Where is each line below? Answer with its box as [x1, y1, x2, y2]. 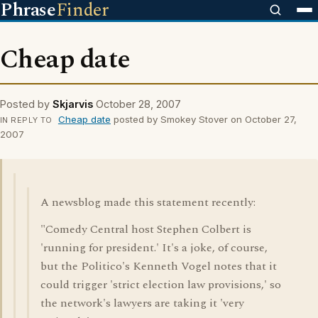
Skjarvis [53, 98, 93, 110]
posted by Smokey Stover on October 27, [110, 114, 297, 125]
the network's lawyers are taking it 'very [40, 295, 244, 312]
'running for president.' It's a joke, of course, [40, 239, 268, 256]
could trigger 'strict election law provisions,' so [40, 276, 281, 293]
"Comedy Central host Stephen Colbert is [40, 221, 251, 238]
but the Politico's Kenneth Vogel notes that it [40, 258, 277, 275]
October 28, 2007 [96, 98, 181, 110]
